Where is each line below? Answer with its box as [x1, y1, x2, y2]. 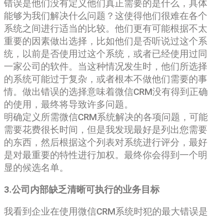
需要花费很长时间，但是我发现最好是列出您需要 [4, 124, 207, 135]
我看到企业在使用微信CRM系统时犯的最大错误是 [4, 206, 208, 217]
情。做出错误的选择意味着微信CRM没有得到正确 [4, 86, 208, 97]
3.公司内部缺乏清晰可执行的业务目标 [4, 184, 160, 195]
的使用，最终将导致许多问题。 [4, 99, 133, 110]
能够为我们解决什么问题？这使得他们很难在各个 [4, 10, 207, 21]
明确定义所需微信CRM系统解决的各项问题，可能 [4, 111, 208, 123]
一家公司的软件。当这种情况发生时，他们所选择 [4, 61, 207, 72]
